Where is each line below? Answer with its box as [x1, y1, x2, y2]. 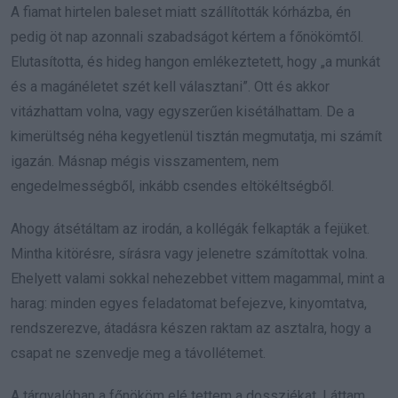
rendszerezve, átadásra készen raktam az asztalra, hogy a [11, 319, 371, 337]
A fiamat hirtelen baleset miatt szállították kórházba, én [11, 3, 351, 20]
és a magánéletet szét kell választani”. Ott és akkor [11, 77, 330, 95]
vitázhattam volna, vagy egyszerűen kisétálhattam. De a [11, 102, 354, 120]
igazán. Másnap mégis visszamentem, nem [11, 152, 279, 170]
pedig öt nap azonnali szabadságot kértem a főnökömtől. [11, 28, 363, 45]
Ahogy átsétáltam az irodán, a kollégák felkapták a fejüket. [11, 219, 370, 237]
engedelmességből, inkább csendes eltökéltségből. [11, 177, 334, 195]
